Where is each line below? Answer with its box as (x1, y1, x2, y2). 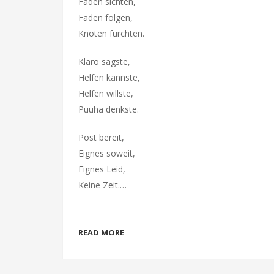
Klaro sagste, (78, 56, 130, 67)
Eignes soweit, (78, 147, 135, 159)
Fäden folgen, (78, 12, 133, 23)
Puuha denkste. (78, 103, 139, 115)
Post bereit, (78, 131, 124, 143)
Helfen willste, (78, 87, 133, 99)
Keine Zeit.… (78, 179, 127, 191)
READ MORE (78, 227, 124, 238)
